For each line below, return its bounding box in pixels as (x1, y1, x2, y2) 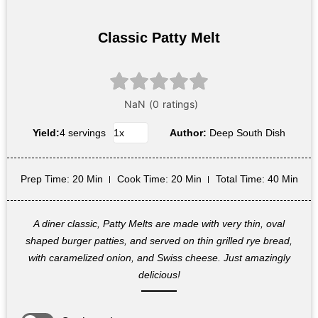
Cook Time (116, 173, 165, 185)
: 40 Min (261, 173, 298, 185)
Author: (170, 127, 209, 139)
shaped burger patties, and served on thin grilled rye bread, (26, 235, 292, 247)
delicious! (138, 269, 180, 281)
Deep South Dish (209, 127, 285, 139)
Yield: (33, 127, 60, 139)
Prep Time (20, 173, 67, 185)
